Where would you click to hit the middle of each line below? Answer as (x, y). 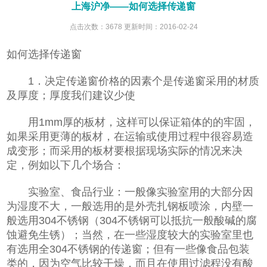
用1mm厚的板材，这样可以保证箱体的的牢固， (131, 122)
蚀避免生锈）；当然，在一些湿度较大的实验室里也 (130, 235)
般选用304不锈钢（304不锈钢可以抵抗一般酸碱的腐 (132, 220)
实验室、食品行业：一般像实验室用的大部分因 (130, 192)
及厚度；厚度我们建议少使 (71, 95)
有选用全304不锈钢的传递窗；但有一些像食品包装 (128, 249)
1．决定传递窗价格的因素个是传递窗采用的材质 (133, 81)
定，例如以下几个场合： (66, 165)
